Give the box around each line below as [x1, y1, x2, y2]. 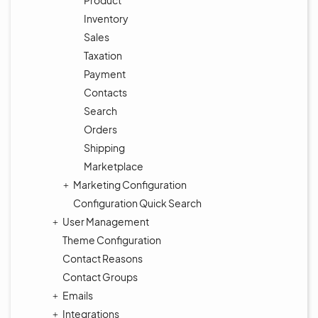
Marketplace [84, 160, 143, 172]
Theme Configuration [62, 234, 161, 246]
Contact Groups [62, 270, 138, 283]
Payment [84, 67, 126, 80]
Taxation [84, 49, 122, 62]
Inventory [84, 12, 128, 25]
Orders [84, 123, 117, 136]
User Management [62, 215, 149, 228]
